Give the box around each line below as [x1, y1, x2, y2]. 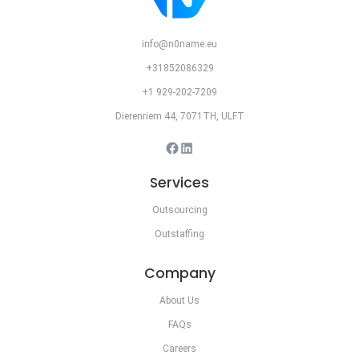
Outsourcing [151, 204, 208, 216]
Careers [163, 342, 196, 354]
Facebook [164, 141, 206, 153]
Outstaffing [155, 228, 204, 240]
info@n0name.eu [142, 38, 217, 50]
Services [150, 172, 209, 192]
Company [143, 263, 216, 283]
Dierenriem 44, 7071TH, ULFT [115, 110, 244, 122]
